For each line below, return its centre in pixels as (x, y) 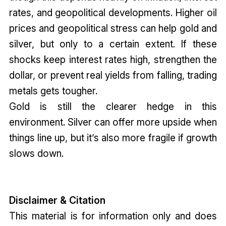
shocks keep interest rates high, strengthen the (113, 60)
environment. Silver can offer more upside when (113, 122)
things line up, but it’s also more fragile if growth (113, 138)
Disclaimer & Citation (62, 201)
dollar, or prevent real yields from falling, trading (113, 75)
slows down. (37, 154)
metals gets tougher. (54, 91)
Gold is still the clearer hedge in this (113, 107)
